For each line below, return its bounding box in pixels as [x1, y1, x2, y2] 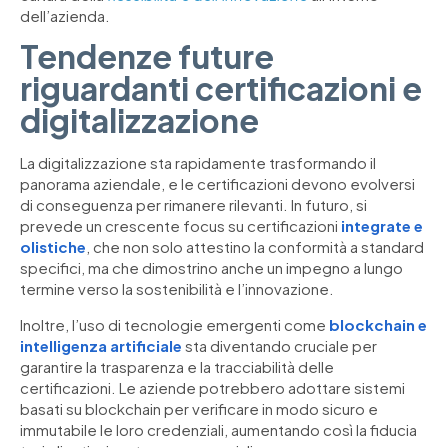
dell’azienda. [20, 5, 110, 25]
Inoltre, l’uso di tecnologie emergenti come [20, 314, 329, 334]
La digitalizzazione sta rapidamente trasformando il [20, 153, 376, 173]
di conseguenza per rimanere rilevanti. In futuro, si [20, 195, 367, 215]
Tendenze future [20, 36, 274, 77]
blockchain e [329, 314, 427, 334]
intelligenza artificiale [20, 335, 182, 355]
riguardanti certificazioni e [20, 68, 422, 109]
